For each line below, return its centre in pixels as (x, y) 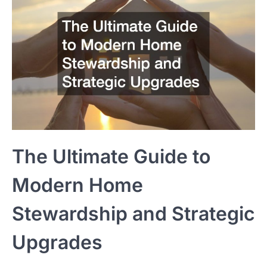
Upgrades (57, 243)
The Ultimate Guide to (111, 157)
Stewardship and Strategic (133, 214)
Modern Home (77, 185)
